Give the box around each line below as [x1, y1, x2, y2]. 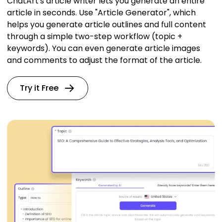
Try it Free [20, 82, 58, 94]
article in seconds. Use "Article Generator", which [7, 6, 196, 18]
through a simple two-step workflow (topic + [7, 30, 182, 42]
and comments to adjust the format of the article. [7, 54, 202, 66]
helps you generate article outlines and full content [7, 18, 206, 30]
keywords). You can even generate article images [7, 42, 200, 54]
